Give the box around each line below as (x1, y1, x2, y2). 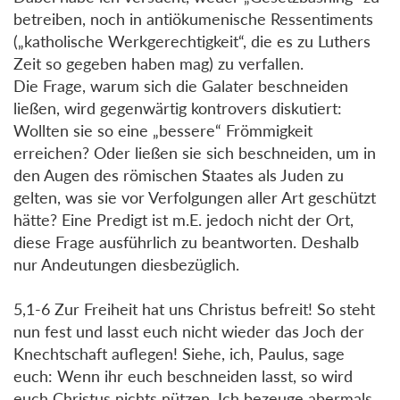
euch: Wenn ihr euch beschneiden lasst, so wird (13, 365, 353, 386)
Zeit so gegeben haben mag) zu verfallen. (13, 53, 304, 73)
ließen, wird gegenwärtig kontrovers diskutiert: (13, 97, 342, 118)
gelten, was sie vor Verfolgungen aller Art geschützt (13, 187, 376, 207)
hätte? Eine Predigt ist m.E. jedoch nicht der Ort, (13, 209, 354, 229)
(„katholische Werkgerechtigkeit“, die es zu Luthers (13, 30, 371, 51)
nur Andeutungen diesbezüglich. (13, 254, 239, 274)
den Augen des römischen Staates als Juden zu (13, 164, 344, 185)
